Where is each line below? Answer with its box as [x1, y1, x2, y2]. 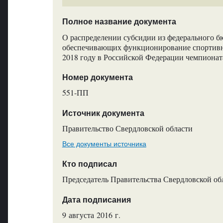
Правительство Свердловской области [62, 123, 193, 134]
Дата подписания [62, 195, 131, 204]
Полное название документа [62, 17, 176, 26]
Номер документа [62, 73, 133, 82]
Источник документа [62, 109, 144, 117]
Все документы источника [62, 139, 146, 148]
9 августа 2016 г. [62, 209, 120, 220]
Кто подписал [62, 159, 117, 168]
